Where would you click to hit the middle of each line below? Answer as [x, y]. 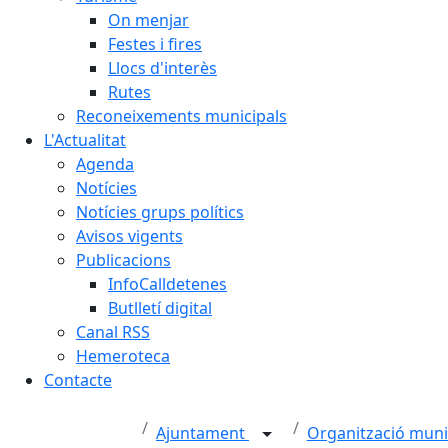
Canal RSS [113, 332]
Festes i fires [155, 44]
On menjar [148, 20]
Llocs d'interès [162, 68]
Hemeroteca [123, 356]
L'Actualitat [85, 140]
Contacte [78, 380]
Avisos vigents [129, 236]
